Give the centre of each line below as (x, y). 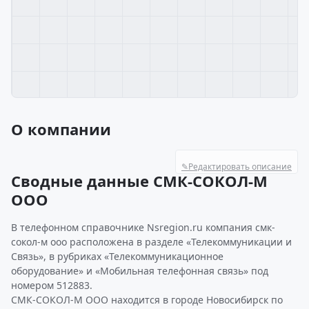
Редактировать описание (240, 167)
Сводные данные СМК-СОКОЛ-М (139, 181)
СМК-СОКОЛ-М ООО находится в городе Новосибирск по (147, 300)
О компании (61, 129)
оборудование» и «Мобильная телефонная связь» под (140, 271)
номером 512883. (52, 285)
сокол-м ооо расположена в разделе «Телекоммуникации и (151, 242)
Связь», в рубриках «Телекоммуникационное (117, 256)
